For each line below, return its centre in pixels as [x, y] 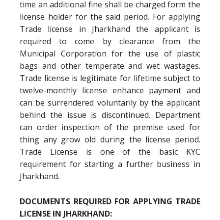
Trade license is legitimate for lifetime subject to [110, 78]
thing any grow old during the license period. [110, 139]
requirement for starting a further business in [110, 164]
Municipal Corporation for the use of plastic [110, 54]
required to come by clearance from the [110, 41]
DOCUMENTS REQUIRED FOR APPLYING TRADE [110, 201]
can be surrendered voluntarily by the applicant [110, 103]
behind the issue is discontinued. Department [110, 115]
